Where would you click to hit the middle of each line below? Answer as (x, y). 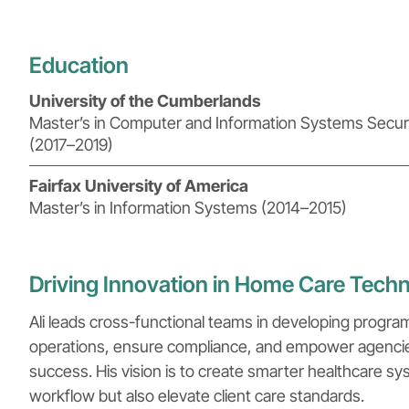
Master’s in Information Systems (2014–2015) (188, 207)
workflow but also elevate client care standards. (197, 395)
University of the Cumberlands (145, 100)
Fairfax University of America (139, 185)
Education (79, 65)
